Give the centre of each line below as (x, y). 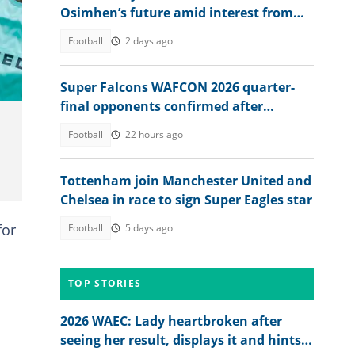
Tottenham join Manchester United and (186, 181)
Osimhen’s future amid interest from (177, 13)
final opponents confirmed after (162, 106)
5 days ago (149, 228)
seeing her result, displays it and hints (181, 340)
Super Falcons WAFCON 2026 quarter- (177, 87)
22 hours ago (154, 134)
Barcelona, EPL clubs (125, 32)
